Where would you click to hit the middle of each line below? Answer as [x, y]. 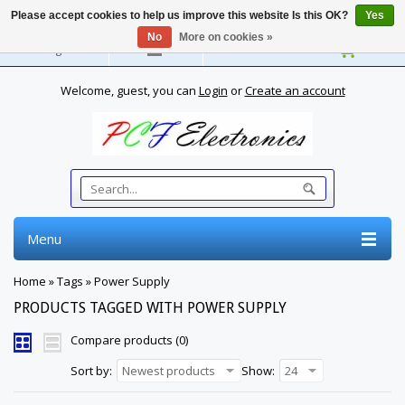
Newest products [169, 371]
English [61, 49]
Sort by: [91, 371]
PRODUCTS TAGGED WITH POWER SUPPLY [150, 308]
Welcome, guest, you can [129, 90]
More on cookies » [226, 37]
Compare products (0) [129, 340]
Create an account [295, 90]
